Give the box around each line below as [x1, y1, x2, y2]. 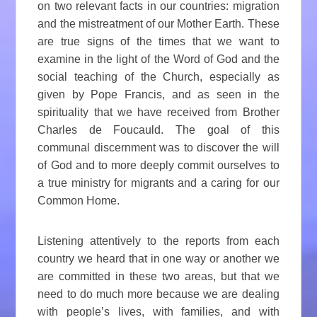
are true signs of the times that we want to [38, 35, 279, 48]
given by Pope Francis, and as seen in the [38, 88, 279, 101]
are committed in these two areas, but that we [38, 270, 279, 283]
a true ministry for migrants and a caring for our [38, 177, 279, 190]
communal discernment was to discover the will [38, 142, 279, 154]
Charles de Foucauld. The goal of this [38, 124, 279, 137]
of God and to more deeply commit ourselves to [38, 159, 279, 172]
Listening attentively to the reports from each [38, 235, 279, 248]
